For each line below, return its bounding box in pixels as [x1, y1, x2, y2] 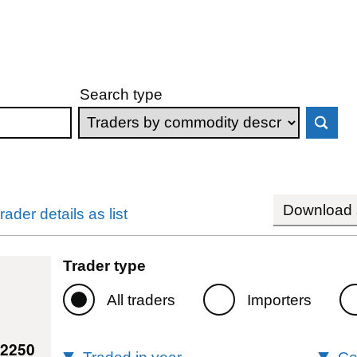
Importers [246, 291, 312, 308]
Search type [80, 85, 163, 103]
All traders [106, 291, 175, 308]
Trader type [62, 257, 146, 274]
